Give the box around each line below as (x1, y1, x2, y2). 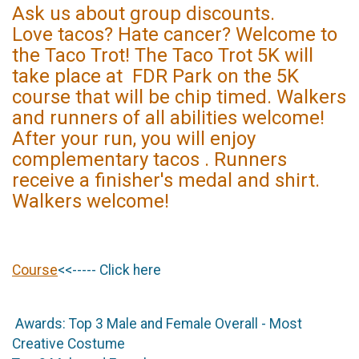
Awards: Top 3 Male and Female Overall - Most (12, 316, 302, 333)
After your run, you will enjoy (12, 127, 256, 151)
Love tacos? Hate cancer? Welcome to (12, 23, 337, 46)
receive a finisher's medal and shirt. (12, 169, 320, 192)
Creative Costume (12, 336, 125, 353)
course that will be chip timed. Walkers (12, 86, 346, 109)
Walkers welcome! (12, 190, 174, 213)
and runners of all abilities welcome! (12, 107, 325, 130)
